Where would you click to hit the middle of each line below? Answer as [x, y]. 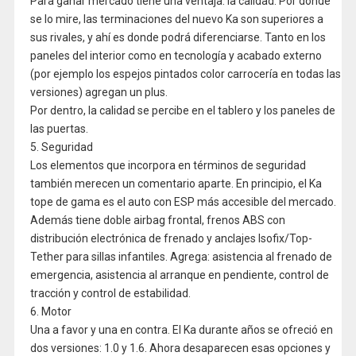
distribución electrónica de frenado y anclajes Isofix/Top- [171, 238]
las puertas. [59, 129]
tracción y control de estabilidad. [110, 293]
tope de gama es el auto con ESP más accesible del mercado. [183, 202]
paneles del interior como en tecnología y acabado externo [176, 56]
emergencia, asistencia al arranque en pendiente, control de [179, 275]
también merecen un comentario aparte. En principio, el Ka [176, 184]
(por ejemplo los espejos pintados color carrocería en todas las [185, 74]
